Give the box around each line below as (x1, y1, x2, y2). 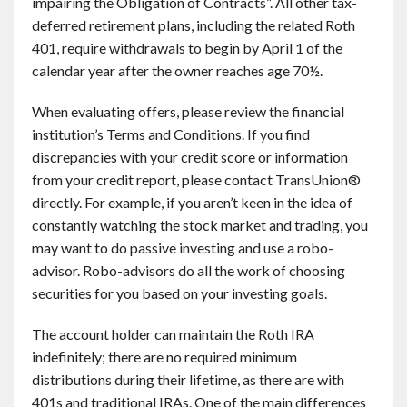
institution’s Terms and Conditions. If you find (32, 125, 310, 143)
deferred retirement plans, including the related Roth (32, 16, 355, 34)
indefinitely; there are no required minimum (32, 348, 297, 365)
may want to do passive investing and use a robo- (32, 239, 333, 256)
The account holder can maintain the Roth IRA (32, 325, 314, 342)
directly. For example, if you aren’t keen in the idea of (32, 194, 352, 211)
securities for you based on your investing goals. (32, 284, 327, 302)
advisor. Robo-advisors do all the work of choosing (32, 262, 345, 279)
